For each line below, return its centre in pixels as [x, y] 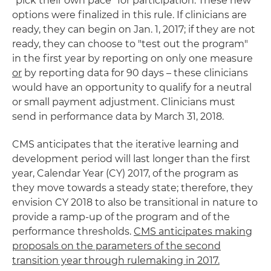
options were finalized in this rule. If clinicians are [129, 15]
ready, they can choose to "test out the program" [130, 44]
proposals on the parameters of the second [116, 246]
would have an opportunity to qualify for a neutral [132, 87]
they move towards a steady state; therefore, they [132, 188]
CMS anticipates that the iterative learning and [126, 144]
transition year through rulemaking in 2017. [116, 260]
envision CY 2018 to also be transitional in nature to [135, 202]
